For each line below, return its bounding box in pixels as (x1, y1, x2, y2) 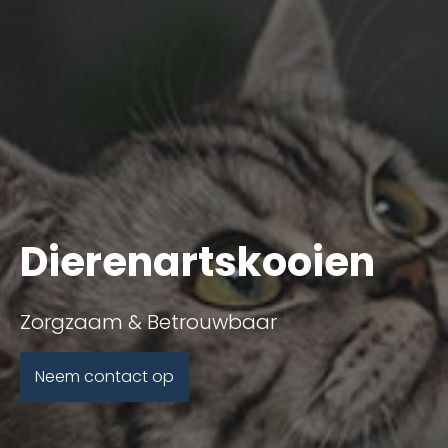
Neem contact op (35, 365, 174, 389)
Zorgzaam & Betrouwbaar (20, 308, 277, 337)
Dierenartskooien (20, 234, 375, 291)
